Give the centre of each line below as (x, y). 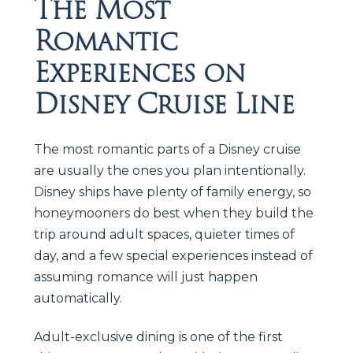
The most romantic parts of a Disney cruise (167, 149)
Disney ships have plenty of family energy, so (173, 191)
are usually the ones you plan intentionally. (170, 170)
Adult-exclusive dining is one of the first (158, 336)
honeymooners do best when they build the (174, 213)
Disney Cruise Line (164, 104)
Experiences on (140, 72)
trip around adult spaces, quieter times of (164, 234)
